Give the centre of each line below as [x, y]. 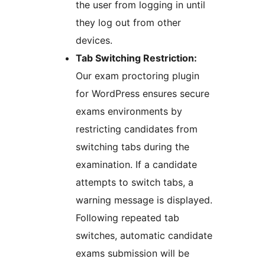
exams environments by [129, 112]
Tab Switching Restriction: [136, 58]
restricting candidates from [137, 129]
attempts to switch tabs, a [135, 182]
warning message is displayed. [144, 200]
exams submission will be [132, 253]
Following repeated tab [127, 218]
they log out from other [128, 23]
